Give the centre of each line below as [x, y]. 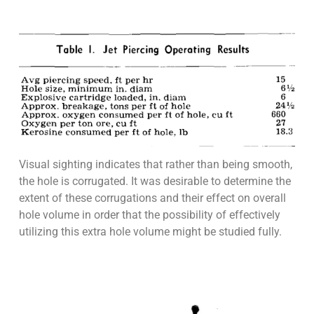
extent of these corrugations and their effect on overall [152, 198]
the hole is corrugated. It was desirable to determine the [155, 182]
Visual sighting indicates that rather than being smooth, [155, 165]
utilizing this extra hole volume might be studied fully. [150, 232]
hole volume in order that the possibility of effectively [149, 215]
